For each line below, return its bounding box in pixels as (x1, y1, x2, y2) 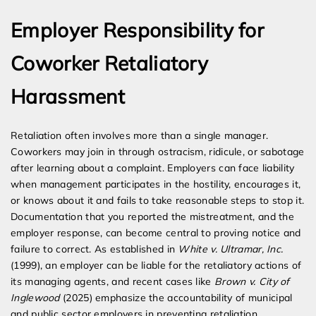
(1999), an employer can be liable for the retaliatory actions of (11, 259, 302, 272)
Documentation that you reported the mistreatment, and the (11, 210, 295, 224)
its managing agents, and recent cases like (11, 275, 214, 288)
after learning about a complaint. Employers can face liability (11, 162, 295, 175)
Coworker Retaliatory (11, 51, 209, 76)
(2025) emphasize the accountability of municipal (59, 291, 293, 305)
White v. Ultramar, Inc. (178, 243, 284, 256)
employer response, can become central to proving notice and (11, 226, 301, 240)
